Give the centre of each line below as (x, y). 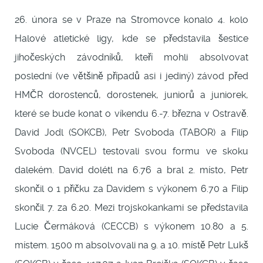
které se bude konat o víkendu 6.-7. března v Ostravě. (131, 114)
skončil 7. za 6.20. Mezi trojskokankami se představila (131, 208)
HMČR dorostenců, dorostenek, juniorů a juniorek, (131, 95)
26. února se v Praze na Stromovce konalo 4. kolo (131, 20)
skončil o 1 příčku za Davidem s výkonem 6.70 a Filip (131, 189)
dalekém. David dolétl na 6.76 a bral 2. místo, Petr (131, 170)
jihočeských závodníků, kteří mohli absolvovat (131, 58)
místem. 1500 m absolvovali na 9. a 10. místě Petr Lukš (131, 245)
